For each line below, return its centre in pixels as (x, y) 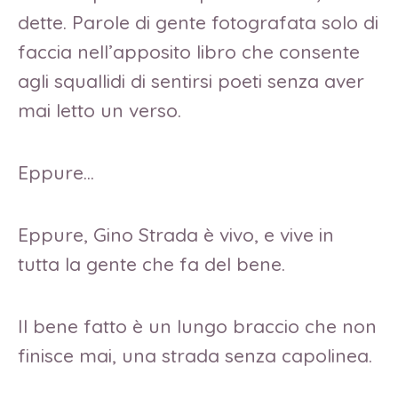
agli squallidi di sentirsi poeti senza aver (191, 81)
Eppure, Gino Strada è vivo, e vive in (176, 234)
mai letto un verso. (99, 111)
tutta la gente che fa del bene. (151, 263)
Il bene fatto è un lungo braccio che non (197, 326)
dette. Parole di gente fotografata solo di (198, 23)
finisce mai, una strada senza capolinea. (195, 355)
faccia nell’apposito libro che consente (189, 52)
